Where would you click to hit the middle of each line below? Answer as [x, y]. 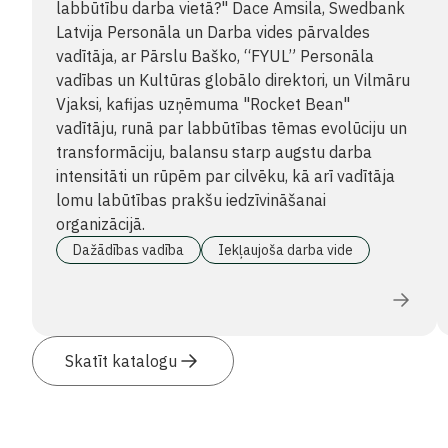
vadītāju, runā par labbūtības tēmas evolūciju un [231, 128]
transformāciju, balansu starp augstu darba [214, 152]
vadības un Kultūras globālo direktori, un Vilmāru [233, 80]
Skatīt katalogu [121, 361]
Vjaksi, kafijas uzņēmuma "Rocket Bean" [203, 104]
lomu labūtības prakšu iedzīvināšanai [191, 200]
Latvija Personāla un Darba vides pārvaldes [213, 32]
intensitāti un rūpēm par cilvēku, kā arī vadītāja [225, 176]
